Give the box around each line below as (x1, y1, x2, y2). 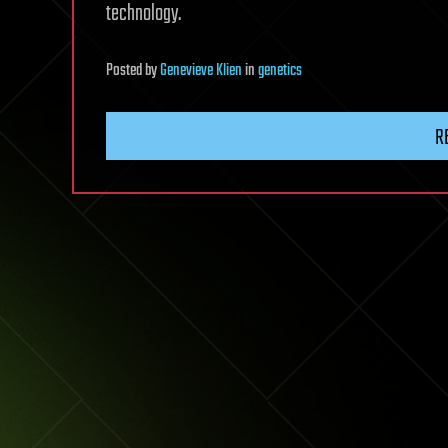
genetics (258, 58, 302, 85)
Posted (106, 58, 145, 85)
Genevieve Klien (160, 58, 242, 85)
